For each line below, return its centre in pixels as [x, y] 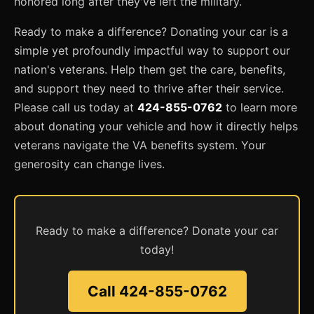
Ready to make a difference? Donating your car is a [151, 31]
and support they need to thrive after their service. [149, 88]
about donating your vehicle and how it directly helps [156, 126]
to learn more [260, 107]
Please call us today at [76, 107]
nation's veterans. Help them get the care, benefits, [150, 69]
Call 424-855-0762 [157, 291]
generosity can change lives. [89, 164]
